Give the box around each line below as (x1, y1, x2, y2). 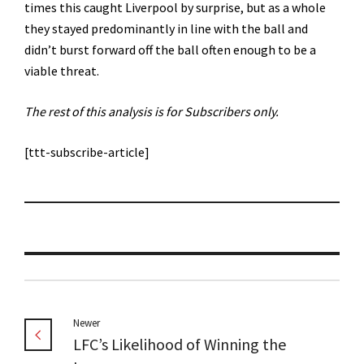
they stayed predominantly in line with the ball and (24, 20, 308, 37)
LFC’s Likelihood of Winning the (73, 334, 286, 355)
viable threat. (24, 63, 99, 80)
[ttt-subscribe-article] (24, 144, 149, 161)
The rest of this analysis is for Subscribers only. (24, 103, 279, 120)
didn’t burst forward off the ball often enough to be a (24, 41, 316, 58)
